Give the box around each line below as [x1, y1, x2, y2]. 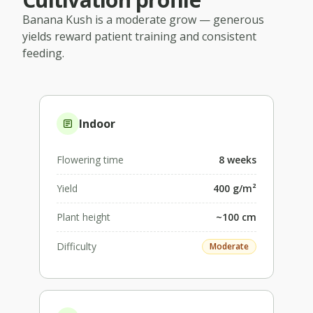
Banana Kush [22, 11, 92, 27]
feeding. [22, 45, 64, 61]
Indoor [79, 115, 115, 131]
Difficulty [57, 239, 96, 253]
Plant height [57, 210, 110, 224]
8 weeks [219, 152, 256, 166]
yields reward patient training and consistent [22, 28, 256, 44]
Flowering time [57, 152, 124, 166]
